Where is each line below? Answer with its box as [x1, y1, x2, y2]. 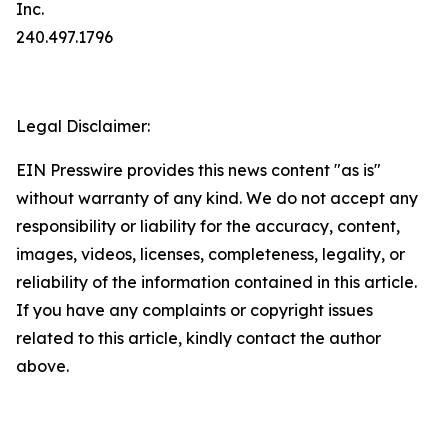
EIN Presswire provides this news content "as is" [16, 160, 381, 180]
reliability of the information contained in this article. [16, 272, 417, 292]
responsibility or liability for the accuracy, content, [16, 216, 400, 236]
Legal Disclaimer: [16, 116, 150, 136]
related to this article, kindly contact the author [16, 328, 381, 348]
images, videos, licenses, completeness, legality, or [16, 244, 405, 264]
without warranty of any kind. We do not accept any [16, 188, 418, 208]
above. [16, 356, 69, 376]
